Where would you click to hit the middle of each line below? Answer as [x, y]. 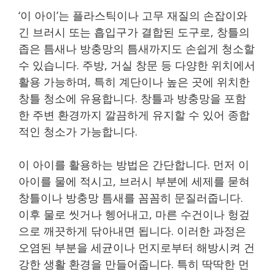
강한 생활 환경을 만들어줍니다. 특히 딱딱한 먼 [134, 264]
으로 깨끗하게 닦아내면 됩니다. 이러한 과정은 [132, 230]
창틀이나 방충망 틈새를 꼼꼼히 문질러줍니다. [131, 197]
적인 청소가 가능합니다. [78, 131]
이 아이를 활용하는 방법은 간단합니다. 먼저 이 [134, 164]
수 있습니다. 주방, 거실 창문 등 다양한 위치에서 [137, 65]
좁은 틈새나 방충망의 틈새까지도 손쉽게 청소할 [137, 48]
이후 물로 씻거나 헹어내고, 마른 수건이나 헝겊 [134, 214]
